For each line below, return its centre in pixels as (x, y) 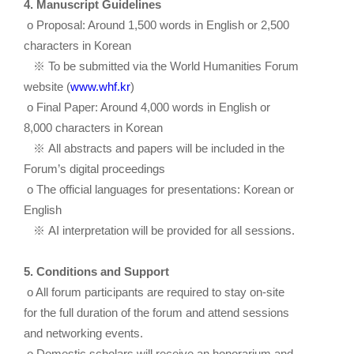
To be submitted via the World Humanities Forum (173, 66)
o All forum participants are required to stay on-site (154, 292)
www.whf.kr (100, 87)
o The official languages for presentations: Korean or (159, 190)
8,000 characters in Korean (93, 128)
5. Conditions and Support (96, 272)
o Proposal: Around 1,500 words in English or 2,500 (156, 25)
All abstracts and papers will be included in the (166, 149)
